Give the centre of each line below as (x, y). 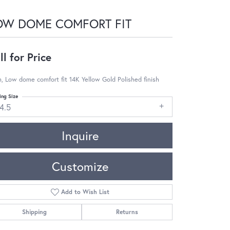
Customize (80, 166)
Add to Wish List (85, 191)
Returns (127, 212)
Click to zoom (137, 218)
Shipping (35, 212)
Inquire (80, 135)
